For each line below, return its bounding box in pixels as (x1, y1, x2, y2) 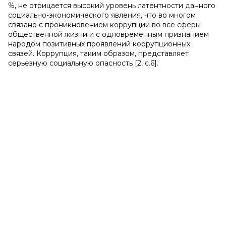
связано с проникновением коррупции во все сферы (8, 20, 201, 29)
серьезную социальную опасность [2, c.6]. (8, 59, 158, 68)
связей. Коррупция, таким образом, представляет (8, 49, 189, 58)
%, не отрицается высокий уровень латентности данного (8, 1, 215, 10)
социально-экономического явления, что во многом (8, 11, 196, 20)
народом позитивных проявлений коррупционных (8, 39, 190, 48)
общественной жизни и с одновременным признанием (8, 30, 209, 39)
